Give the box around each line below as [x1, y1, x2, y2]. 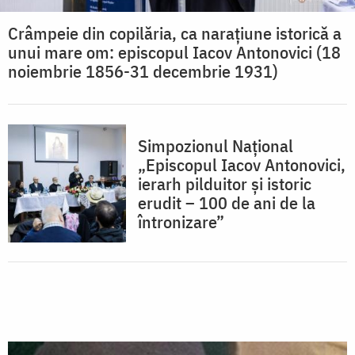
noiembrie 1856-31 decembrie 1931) [8, 59, 278, 82]
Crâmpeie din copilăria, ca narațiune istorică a [8, 21, 342, 44]
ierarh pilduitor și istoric [138, 171, 311, 195]
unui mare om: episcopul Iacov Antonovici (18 [8, 40, 341, 63]
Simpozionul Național [138, 133, 293, 157]
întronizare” [138, 209, 224, 233]
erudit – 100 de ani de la [138, 190, 315, 214]
